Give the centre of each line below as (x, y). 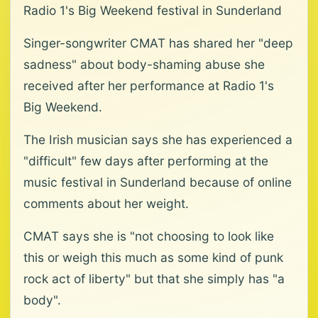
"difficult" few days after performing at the (146, 161)
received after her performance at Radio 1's (149, 86)
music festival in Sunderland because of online (158, 182)
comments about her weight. (106, 203)
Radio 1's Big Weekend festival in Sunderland (153, 10)
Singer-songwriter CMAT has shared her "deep (158, 43)
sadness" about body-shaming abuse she (144, 64)
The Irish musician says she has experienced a (158, 139)
